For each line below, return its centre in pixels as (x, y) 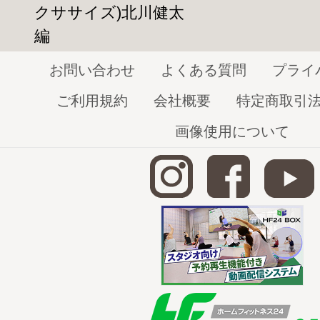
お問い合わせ (92, 70)
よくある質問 (204, 70)
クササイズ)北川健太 (109, 12)
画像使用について (232, 131)
